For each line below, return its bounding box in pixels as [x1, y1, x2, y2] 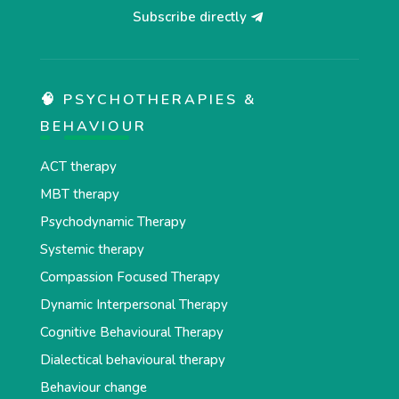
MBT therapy [39, 184, 119, 203]
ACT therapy [39, 157, 117, 175]
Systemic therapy [39, 240, 144, 258]
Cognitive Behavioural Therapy [39, 322, 224, 341]
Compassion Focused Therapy [39, 267, 220, 286]
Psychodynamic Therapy [39, 212, 186, 231]
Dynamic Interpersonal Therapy [39, 295, 228, 313]
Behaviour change [39, 378, 147, 396]
